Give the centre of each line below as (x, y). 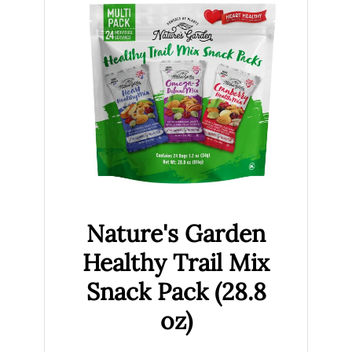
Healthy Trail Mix (176, 262)
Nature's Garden (176, 233)
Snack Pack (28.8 (176, 291)
